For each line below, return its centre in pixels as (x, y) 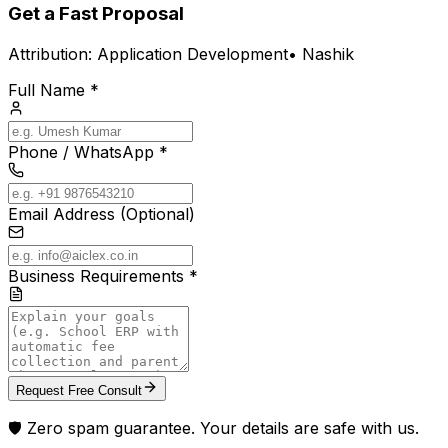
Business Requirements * (103, 275)
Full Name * (53, 89)
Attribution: (52, 53)
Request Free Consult (79, 390)
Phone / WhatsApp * (88, 151)
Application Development (192, 53)
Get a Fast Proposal (96, 14)
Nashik (328, 53)
